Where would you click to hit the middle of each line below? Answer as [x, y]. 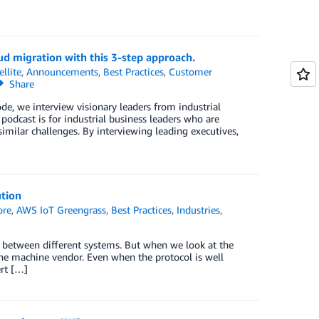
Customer [191, 72]
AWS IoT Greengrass [62, 210]
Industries [199, 210]
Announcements [63, 72]
